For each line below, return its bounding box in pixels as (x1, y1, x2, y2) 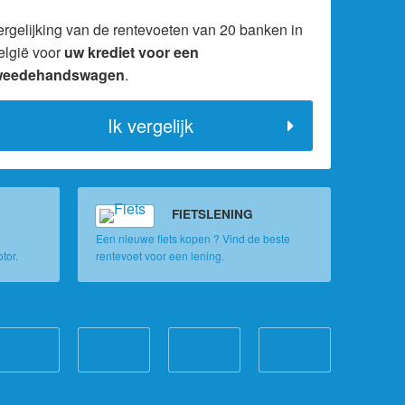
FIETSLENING (172, 205, 253, 223)
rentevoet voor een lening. (96, 248, 224, 264)
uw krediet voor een (64, 42, 199, 63)
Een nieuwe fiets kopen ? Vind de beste (96, 231, 290, 247)
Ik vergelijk (107, 112, 193, 139)
